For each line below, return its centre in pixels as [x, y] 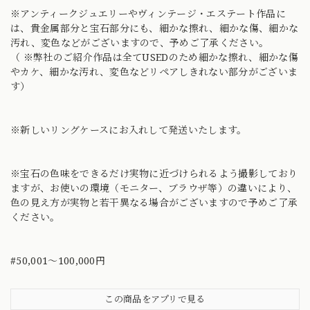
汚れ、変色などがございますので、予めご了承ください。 [140, 42]
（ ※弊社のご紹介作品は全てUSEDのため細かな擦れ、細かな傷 [154, 57]
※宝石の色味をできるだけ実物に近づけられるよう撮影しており [154, 173]
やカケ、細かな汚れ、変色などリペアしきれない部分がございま [154, 71]
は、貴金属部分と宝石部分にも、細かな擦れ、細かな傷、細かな [155, 28]
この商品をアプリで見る [155, 299]
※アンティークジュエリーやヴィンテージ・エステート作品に [148, 13]
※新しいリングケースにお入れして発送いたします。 [129, 129]
